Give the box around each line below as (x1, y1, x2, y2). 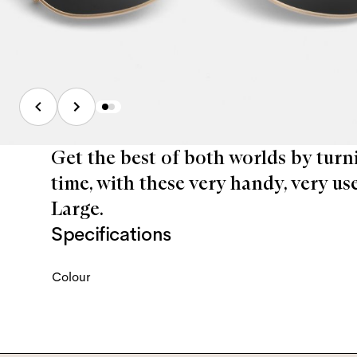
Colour (52, 268, 90, 285)
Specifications (51, 222, 171, 246)
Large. (51, 196, 104, 220)
